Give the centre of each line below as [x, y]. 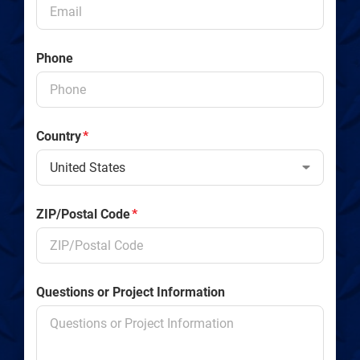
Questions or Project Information [131, 292]
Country [59, 136]
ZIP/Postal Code [83, 214]
